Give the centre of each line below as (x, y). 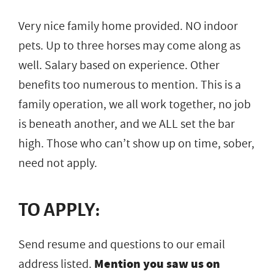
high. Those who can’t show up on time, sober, (136, 143)
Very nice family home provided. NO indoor (128, 26)
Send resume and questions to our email (122, 244)
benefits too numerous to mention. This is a (130, 85)
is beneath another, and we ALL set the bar (127, 124)
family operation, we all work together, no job (135, 104)
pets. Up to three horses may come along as (129, 46)
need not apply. (58, 163)
